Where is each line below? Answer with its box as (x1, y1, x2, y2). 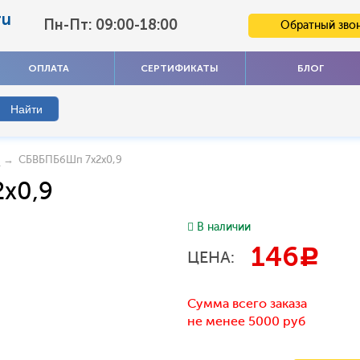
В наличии (197, 220, 251, 234)
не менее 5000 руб (187, 313, 305, 329)
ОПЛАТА (28, 63, 70, 74)
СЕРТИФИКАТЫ (141, 63, 219, 74)
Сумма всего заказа (187, 296, 307, 311)
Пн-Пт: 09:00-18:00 (43, 16, 178, 34)
